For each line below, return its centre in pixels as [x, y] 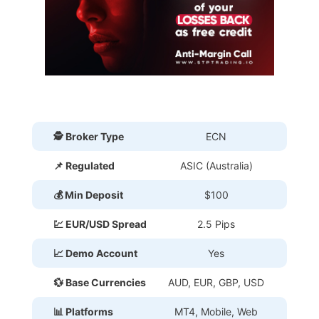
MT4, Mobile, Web [216, 311]
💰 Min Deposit [88, 194]
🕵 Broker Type [89, 136]
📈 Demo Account [95, 253]
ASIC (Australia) [216, 165]
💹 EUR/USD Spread [100, 224]
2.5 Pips [216, 224]
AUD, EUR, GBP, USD [216, 282]
